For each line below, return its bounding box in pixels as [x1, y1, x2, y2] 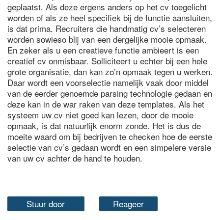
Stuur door [27, 197, 65, 210]
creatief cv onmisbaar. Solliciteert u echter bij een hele [7, 55, 207, 67]
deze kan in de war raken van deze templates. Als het [7, 98, 204, 110]
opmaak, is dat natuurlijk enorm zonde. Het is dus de [7, 119, 201, 132]
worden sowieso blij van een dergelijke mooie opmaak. [7, 33, 207, 45]
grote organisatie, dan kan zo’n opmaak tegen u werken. [7, 65, 213, 78]
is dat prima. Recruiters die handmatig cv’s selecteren [7, 22, 206, 34]
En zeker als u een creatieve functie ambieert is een [7, 44, 199, 56]
